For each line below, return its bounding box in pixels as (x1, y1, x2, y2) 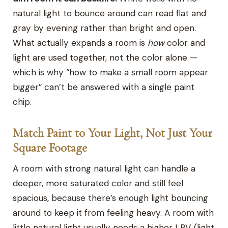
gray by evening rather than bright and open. (13, 22, 196, 34)
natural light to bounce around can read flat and (13, 7, 207, 19)
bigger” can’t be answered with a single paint (13, 81, 195, 93)
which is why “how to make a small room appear (13, 66, 209, 78)
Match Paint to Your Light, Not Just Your (13, 125, 213, 140)
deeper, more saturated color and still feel (13, 177, 184, 189)
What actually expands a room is (13, 37, 148, 48)
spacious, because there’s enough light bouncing (13, 192, 209, 204)
